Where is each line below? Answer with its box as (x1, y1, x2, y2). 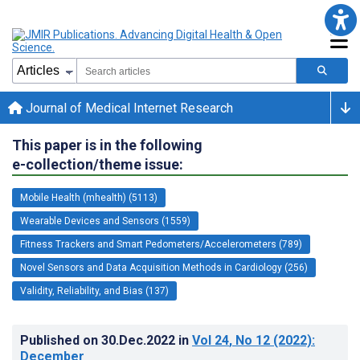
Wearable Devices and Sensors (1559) (20, 215, 190, 227)
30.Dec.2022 (101, 332, 178, 348)
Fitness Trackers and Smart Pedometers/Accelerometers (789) (20, 238, 302, 250)
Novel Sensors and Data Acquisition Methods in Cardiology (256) (20, 261, 308, 273)
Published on (20, 332, 101, 348)
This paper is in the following (12, 136, 202, 153)
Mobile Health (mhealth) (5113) (20, 191, 157, 203)
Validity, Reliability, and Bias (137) (20, 284, 169, 297)
